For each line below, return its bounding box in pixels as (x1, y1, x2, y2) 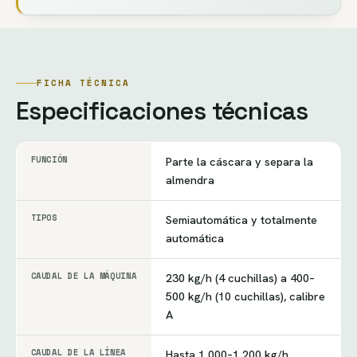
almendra (165, 173, 214, 188)
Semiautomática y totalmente (165, 213, 317, 228)
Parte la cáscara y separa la (165, 155, 313, 170)
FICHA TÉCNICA (37, 76, 130, 89)
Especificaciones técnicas (16, 95, 308, 127)
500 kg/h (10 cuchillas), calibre (165, 289, 325, 304)
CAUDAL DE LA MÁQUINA (30, 269, 137, 283)
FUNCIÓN (30, 153, 69, 167)
